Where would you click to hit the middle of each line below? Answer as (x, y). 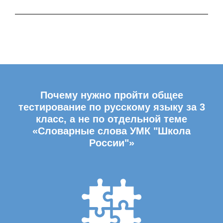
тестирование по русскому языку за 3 (111, 107)
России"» (111, 143)
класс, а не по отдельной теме (111, 119)
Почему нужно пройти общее (111, 95)
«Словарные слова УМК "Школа (111, 131)
